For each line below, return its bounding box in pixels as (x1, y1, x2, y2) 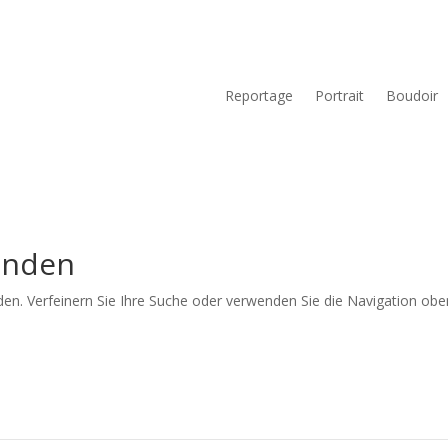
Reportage (225, 85, 294, 105)
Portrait (315, 85, 365, 105)
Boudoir (386, 85, 439, 105)
